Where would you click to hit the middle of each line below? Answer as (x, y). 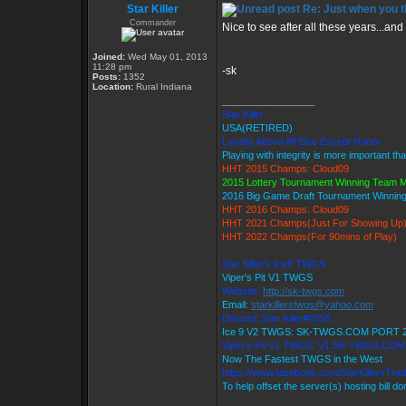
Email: (237, 304)
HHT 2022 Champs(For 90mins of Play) (309, 237)
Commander (153, 23)
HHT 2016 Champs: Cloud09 (285, 209)
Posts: (106, 77)
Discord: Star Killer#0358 (276, 318)
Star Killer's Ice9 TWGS (274, 264)
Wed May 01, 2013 (166, 57)
